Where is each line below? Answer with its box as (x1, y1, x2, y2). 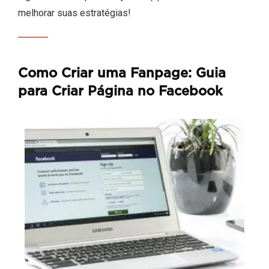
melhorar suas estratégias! (18, 7, 131, 19)
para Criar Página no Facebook (18, 85, 223, 98)
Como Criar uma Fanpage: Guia (18, 67, 226, 80)
